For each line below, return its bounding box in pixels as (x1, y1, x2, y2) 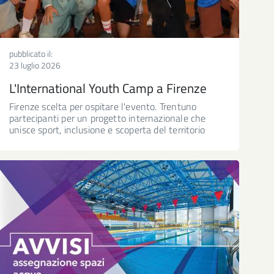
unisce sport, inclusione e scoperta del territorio (9, 122, 205, 137)
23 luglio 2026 (9, 58, 61, 72)
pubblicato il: (9, 46, 53, 60)
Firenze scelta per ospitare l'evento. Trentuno (9, 98, 197, 114)
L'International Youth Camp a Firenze (9, 78, 207, 98)
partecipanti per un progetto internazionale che (9, 110, 206, 125)
